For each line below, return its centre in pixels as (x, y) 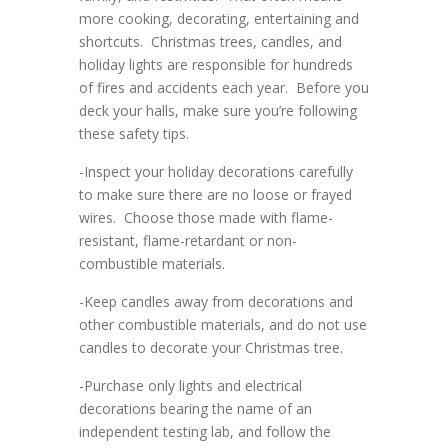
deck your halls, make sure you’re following (218, 111)
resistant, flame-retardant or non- (188, 241)
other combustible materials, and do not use (223, 325)
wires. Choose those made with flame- (206, 218)
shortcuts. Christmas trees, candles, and (210, 42)
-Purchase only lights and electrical (190, 386)
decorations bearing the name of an (195, 409)
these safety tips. (134, 134)
